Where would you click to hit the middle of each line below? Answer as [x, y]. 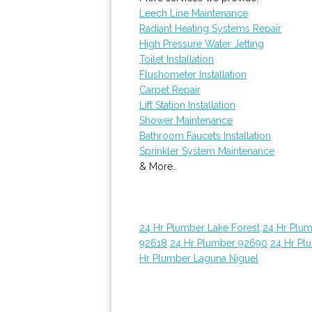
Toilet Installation [177, 59]
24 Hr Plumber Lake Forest [200, 228]
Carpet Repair [170, 90]
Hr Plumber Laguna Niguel [199, 258]
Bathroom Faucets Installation [205, 136]
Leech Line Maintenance [194, 13]
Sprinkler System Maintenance [207, 151]
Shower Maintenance [186, 120]
